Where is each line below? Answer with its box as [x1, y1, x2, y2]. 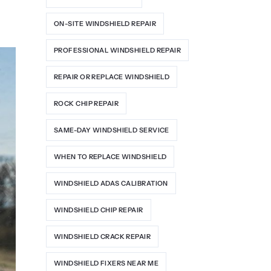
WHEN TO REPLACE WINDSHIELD [54, 152, 167, 161]
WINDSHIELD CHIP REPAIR [54, 205, 143, 214]
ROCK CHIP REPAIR [54, 99, 119, 108]
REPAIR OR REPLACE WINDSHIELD [54, 72, 170, 81]
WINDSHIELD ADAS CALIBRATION [54, 178, 168, 188]
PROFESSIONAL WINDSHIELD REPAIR [54, 45, 181, 54]
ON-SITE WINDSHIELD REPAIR [54, 19, 156, 28]
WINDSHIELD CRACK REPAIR [54, 232, 151, 241]
